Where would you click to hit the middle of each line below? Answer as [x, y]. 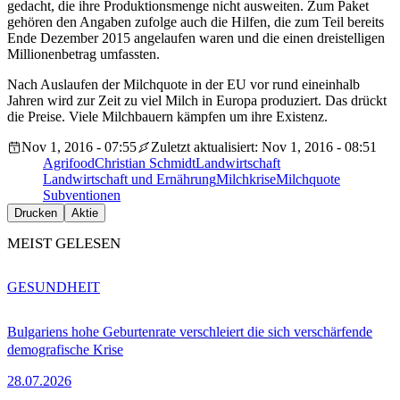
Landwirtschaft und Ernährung [129, 179]
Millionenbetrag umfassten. [83, 54]
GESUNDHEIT [54, 287]
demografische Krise [65, 349]
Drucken [36, 213]
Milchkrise [246, 179]
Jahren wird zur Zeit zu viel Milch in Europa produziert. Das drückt [197, 101]
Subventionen [82, 196]
